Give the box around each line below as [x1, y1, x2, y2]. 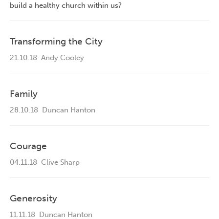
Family [10, 88, 38, 100]
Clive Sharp [37, 158, 80, 167]
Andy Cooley [37, 53, 84, 63]
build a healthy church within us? [10, 1, 122, 10]
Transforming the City [10, 36, 103, 47]
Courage [10, 140, 47, 152]
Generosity [10, 193, 57, 204]
